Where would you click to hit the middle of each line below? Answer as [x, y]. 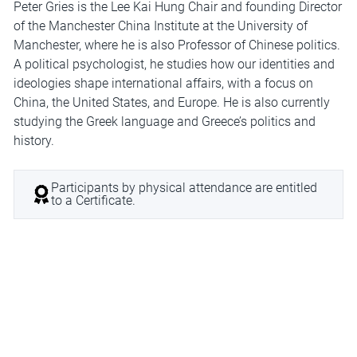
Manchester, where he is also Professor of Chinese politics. [177, 45]
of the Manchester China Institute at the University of [160, 26]
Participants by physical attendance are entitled [184, 188]
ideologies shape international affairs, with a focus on [163, 84]
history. [35, 141]
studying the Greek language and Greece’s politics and [164, 122]
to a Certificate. [94, 201]
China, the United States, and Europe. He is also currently [171, 103]
